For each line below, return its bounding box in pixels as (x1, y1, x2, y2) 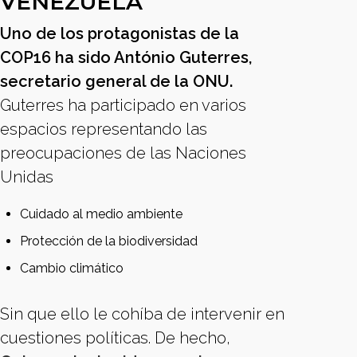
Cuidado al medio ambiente (20, 206, 182, 222)
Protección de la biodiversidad (20, 233, 198, 249)
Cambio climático (20, 261, 124, 276)
